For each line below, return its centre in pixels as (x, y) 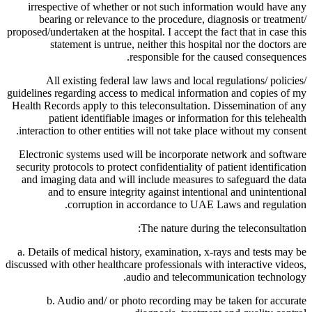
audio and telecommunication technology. (216, 276)
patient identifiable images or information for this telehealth (178, 118)
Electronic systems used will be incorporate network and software (163, 154)
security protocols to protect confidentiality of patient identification (161, 166)
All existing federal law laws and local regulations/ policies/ (176, 80)
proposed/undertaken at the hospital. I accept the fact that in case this (157, 31)
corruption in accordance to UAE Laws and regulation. (187, 204)
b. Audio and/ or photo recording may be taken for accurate (177, 300)
